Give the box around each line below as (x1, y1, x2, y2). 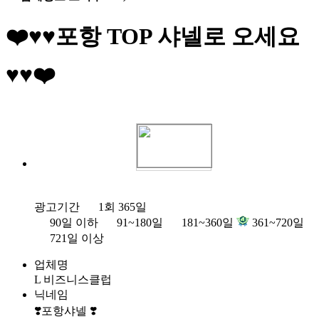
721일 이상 (47, 231, 104, 244)
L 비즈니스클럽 (34, 273, 112, 286)
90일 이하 (47, 216, 98, 229)
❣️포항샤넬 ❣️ (34, 304, 97, 317)
